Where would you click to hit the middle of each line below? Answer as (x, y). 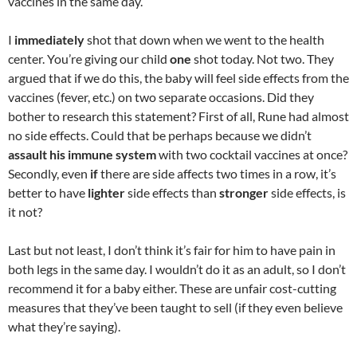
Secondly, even (49, 173)
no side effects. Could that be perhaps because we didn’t (160, 135)
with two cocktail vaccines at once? (252, 154)
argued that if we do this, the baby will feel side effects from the (178, 78)
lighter (106, 192)
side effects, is (307, 192)
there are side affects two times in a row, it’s (217, 173)
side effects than (172, 192)
